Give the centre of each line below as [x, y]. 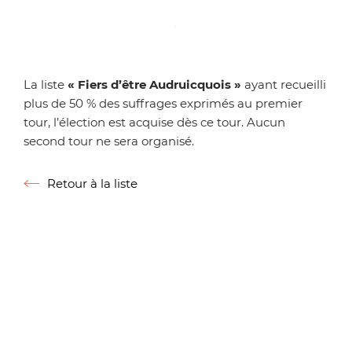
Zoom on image [222, 56]
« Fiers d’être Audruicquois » [154, 84]
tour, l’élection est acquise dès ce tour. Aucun [154, 122]
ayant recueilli [284, 84]
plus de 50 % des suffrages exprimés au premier [163, 103]
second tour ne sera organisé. [109, 141]
